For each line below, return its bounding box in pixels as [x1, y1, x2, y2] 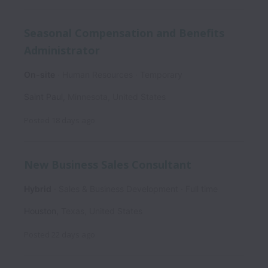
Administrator [24, 42, 100, 57]
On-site [24, 69, 55, 80]
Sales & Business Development [59, 184, 178, 194]
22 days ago [51, 229, 95, 240]
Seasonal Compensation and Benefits [24, 25, 224, 40]
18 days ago [51, 114, 95, 126]
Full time [185, 184, 218, 194]
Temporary [140, 69, 182, 80]
